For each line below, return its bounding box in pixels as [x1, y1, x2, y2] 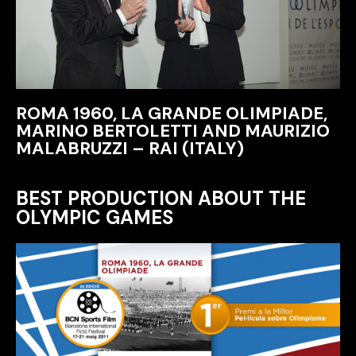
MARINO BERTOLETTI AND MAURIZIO [16, 119, 330, 142]
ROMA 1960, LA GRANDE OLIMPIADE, [16, 102, 327, 125]
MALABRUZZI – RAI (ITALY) [16, 137, 244, 160]
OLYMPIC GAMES [16, 205, 173, 230]
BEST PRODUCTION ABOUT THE [16, 186, 306, 211]
